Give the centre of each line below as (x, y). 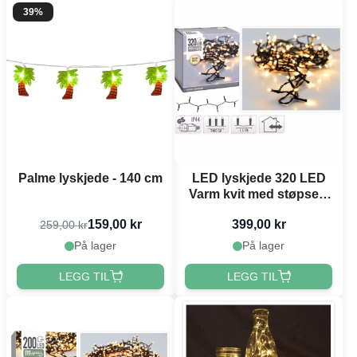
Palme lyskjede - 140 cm (90, 178)
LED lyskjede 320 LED (259, 178)
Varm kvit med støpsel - (259, 194)
